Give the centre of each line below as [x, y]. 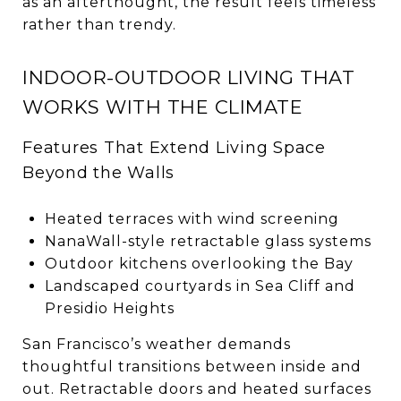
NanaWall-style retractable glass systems [208, 241]
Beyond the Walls [98, 172]
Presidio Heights [109, 308]
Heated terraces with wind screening [192, 218]
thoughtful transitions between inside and [192, 366]
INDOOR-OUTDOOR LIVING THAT [188, 77]
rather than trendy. [99, 24]
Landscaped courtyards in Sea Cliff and [200, 286]
